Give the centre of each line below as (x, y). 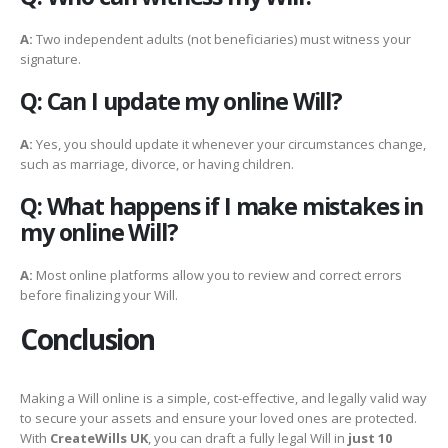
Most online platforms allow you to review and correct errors (217, 274)
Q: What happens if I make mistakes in (222, 205)
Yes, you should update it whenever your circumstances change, (229, 143)
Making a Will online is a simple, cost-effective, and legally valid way (223, 398)
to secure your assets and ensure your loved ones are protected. (218, 418)
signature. (50, 59)
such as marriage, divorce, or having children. (157, 163)
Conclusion (88, 339)
